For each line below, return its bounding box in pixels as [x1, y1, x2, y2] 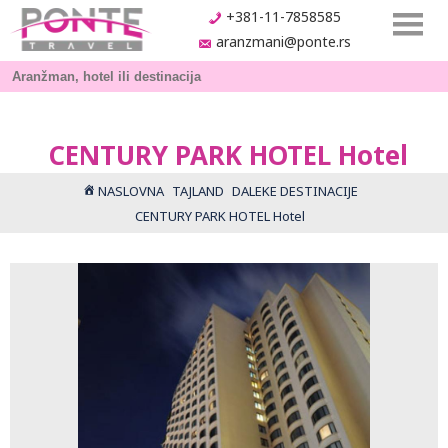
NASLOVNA [97, 182, 164, 200]
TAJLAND [171, 182, 224, 200]
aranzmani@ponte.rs [216, 32, 351, 52]
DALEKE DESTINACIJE [231, 182, 358, 200]
